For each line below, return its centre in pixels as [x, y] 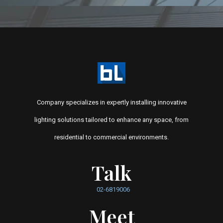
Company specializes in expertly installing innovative [111, 102]
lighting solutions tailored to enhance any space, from [111, 119]
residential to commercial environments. [111, 137]
